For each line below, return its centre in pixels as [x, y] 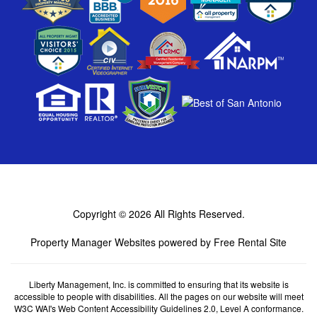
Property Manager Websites [93, 242]
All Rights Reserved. [199, 213]
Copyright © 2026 [113, 213]
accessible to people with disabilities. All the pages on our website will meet [158, 296]
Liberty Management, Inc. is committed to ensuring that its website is [158, 284]
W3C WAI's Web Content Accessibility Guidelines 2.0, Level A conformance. [158, 308]
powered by [185, 242]
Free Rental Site [250, 242]
